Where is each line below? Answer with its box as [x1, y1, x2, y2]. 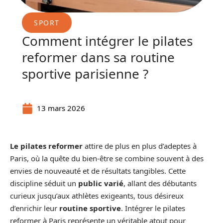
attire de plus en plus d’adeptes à [83, 141, 197, 151]
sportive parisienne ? [22, 65, 148, 83]
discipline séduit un [10, 178, 78, 188]
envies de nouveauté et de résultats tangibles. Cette [10, 166, 186, 176]
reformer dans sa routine [22, 48, 175, 66]
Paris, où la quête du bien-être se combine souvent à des [10, 153, 204, 163]
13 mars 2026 [37, 103, 85, 113]
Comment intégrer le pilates [22, 32, 193, 50]
